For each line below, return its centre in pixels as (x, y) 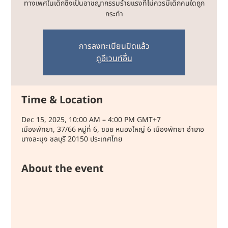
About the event (63, 169)
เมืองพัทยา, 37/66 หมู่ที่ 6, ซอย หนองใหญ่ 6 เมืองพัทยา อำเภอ (113, 130)
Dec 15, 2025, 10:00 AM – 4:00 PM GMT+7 (91, 120)
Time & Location (62, 100)
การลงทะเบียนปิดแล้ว (114, 46)
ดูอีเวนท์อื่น (114, 59)
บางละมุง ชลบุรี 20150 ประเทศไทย (72, 139)
